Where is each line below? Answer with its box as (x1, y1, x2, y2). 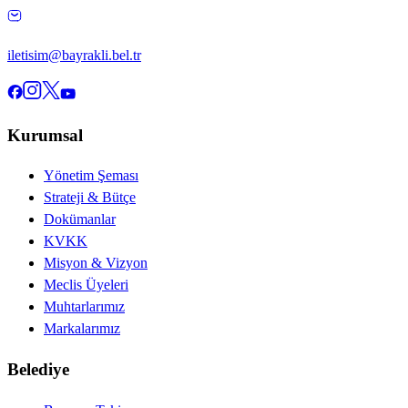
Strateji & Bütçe (44, 189, 136, 206)
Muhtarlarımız (44, 299, 125, 315)
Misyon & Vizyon (44, 255, 148, 271)
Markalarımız (44, 321, 120, 337)
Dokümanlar (44, 211, 116, 228)
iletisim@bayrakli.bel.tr (7, 46, 141, 63)
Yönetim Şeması (44, 168, 138, 184)
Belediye (7, 360, 69, 380)
